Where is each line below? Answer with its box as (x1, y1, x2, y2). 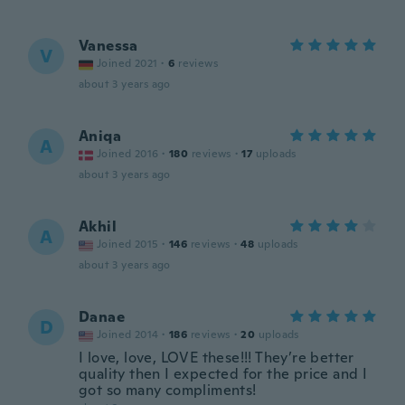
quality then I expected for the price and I (79, 364, 368, 383)
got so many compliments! (79, 381, 257, 400)
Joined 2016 (97, 146, 159, 161)
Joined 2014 (97, 327, 159, 342)
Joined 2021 (97, 56, 158, 71)
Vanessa (79, 36, 138, 55)
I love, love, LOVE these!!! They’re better (79, 348, 354, 367)
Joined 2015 (97, 237, 159, 251)
